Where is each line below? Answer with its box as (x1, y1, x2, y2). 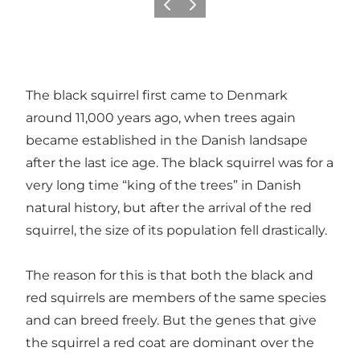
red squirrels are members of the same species (26, 289, 326, 305)
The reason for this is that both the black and (26, 267, 313, 283)
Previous (157, 3, 201, 16)
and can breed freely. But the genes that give (26, 312, 317, 328)
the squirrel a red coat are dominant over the (26, 334, 314, 350)
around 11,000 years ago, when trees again (26, 109, 296, 125)
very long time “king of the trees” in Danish (26, 177, 301, 193)
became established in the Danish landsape (26, 132, 308, 148)
